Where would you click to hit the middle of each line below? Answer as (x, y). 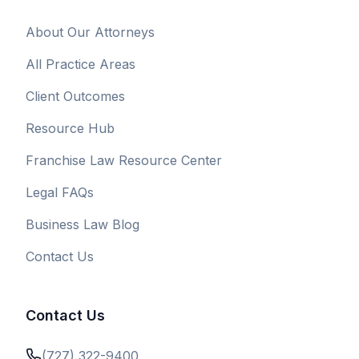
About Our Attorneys (90, 32)
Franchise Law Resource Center (124, 160)
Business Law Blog (83, 224)
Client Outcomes (75, 96)
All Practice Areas (81, 64)
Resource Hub (70, 128)
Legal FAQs (60, 192)
